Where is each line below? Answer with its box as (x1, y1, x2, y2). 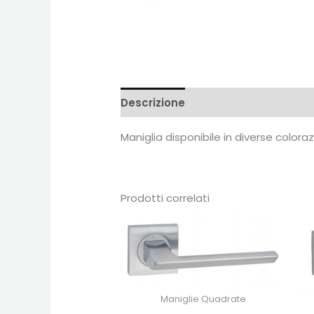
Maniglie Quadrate (160, 292, 246, 305)
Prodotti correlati (121, 190, 210, 205)
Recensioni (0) (198, 95, 281, 110)
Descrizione (121, 95, 186, 110)
